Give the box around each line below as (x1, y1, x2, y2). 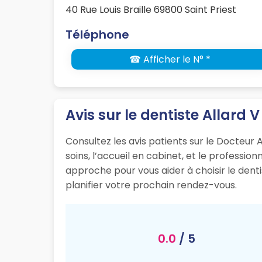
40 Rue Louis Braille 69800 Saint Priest (65, 3, 236, 17)
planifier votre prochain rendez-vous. (65, 178, 237, 192)
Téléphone (65, 26, 129, 43)
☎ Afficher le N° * (129, 53, 211, 67)
